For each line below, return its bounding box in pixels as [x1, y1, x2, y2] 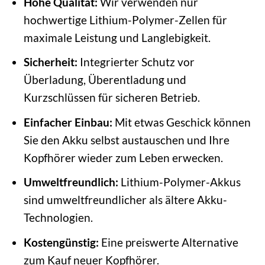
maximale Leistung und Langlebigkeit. [23, 30, 211, 44]
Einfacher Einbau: [23, 115, 112, 129]
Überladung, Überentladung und [23, 73, 186, 87]
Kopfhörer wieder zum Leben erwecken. [23, 150, 223, 164]
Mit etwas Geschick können [112, 115, 251, 129]
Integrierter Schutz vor [77, 55, 195, 69]
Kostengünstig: [23, 235, 99, 249]
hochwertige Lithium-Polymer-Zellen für [23, 12, 227, 27]
